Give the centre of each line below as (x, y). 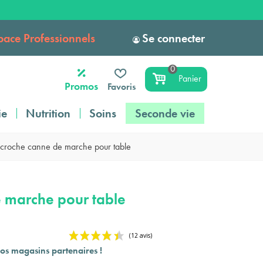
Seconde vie (165, 113)
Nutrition (48, 113)
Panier (190, 78)
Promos (82, 86)
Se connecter (173, 38)
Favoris (122, 86)
